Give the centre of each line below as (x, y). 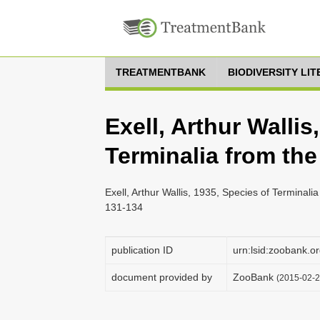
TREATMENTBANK (161, 72)
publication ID (142, 250)
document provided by (162, 277)
